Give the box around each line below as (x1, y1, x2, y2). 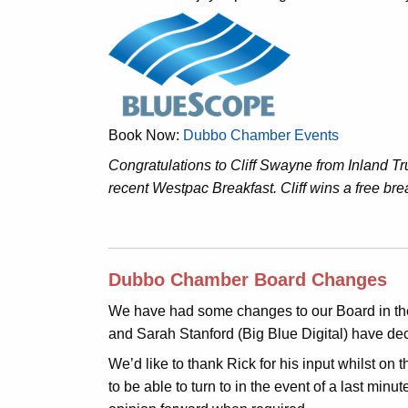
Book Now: (108, 127, 183, 143)
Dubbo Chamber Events (183, 127, 339, 143)
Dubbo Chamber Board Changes (108, 270, 387, 290)
